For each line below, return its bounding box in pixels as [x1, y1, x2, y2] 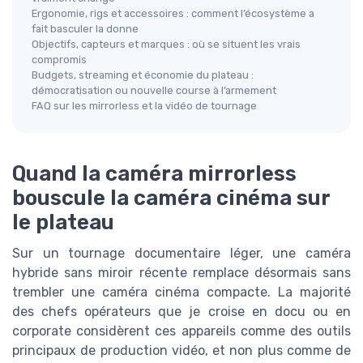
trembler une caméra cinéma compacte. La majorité [12, 284, 351, 301]
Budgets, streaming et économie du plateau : [32, 68, 254, 81]
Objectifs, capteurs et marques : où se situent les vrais [32, 37, 301, 50]
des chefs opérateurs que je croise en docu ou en [12, 304, 351, 320]
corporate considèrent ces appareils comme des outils [12, 323, 351, 340]
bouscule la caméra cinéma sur [12, 186, 330, 211]
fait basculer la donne [32, 22, 139, 35]
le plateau [12, 210, 114, 235]
